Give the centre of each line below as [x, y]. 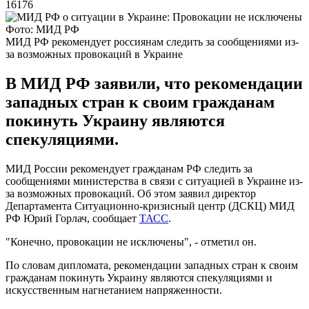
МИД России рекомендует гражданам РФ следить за [129, 168]
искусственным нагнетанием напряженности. [114, 290]
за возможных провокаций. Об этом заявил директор [131, 193]
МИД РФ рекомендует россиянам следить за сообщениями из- [152, 41]
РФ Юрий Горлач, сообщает [72, 218]
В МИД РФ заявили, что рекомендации [154, 83]
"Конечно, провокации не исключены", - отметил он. [131, 241]
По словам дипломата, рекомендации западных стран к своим [152, 265]
